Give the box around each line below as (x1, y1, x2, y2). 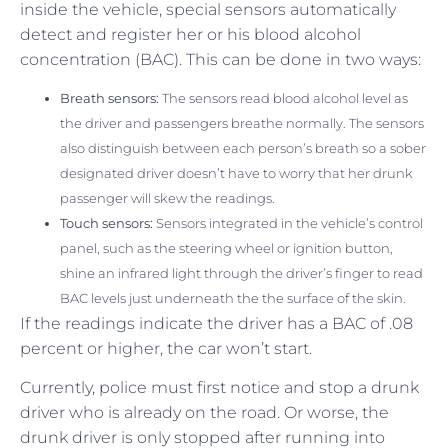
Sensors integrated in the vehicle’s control (156, 214, 423, 231)
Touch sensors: (60, 214, 156, 231)
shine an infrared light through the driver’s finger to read (60, 264, 423, 281)
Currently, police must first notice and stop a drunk (20, 378, 419, 398)
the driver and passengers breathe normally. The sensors (60, 114, 424, 131)
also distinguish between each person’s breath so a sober (60, 139, 426, 156)
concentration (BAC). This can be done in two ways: (20, 49, 421, 69)
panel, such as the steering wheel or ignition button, (60, 239, 393, 256)
